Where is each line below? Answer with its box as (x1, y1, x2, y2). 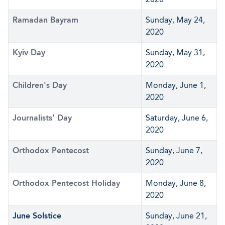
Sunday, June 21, (146, 211, 207, 220)
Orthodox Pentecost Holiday (13, 178, 120, 188)
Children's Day (13, 80, 67, 90)
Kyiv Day (13, 48, 45, 57)
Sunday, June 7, (146, 146, 202, 155)
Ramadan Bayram (13, 15, 78, 25)
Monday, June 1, (146, 80, 206, 90)
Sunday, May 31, (146, 48, 205, 57)
